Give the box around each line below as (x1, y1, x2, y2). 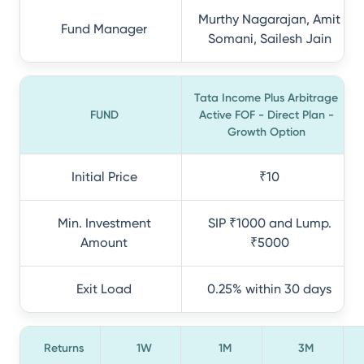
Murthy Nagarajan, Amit (198, 11, 340, 27)
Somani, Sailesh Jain (207, 31, 331, 46)
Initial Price (71, 169, 137, 184)
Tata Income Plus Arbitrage (194, 91, 338, 105)
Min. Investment (57, 215, 151, 231)
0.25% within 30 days (207, 281, 331, 297)
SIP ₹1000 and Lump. (207, 215, 331, 231)
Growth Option (227, 125, 305, 139)
